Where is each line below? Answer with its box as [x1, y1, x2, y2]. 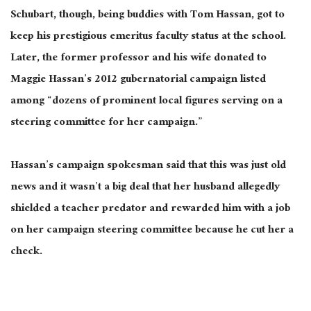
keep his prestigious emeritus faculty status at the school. [10, 26, 286, 48]
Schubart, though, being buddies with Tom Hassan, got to [10, 4, 285, 26]
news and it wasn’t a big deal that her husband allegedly [10, 176, 280, 199]
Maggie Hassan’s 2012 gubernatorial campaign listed [10, 69, 266, 91]
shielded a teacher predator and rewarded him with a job [10, 198, 290, 220]
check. [10, 241, 45, 263]
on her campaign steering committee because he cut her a [10, 219, 294, 242]
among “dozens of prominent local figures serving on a [10, 90, 283, 112]
